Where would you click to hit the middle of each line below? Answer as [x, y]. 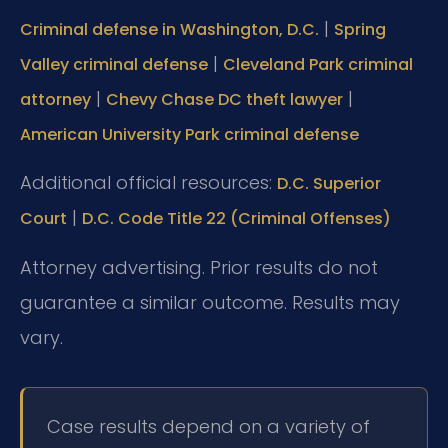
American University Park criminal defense [189, 134]
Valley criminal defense [114, 64]
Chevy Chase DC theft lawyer [224, 99]
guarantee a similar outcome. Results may [210, 302]
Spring [360, 29]
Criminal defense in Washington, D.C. [169, 29]
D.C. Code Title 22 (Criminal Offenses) [236, 219]
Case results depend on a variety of [208, 426]
